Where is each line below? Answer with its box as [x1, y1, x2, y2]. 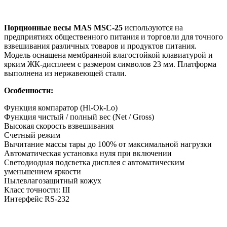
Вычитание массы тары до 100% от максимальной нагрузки [4, 139, 212, 148]
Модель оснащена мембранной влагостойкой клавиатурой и [4, 50, 213, 59]
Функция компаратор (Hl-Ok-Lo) [4, 103, 118, 112]
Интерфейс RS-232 [4, 194, 69, 203]
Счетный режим [4, 130, 60, 139]
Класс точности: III [4, 185, 70, 194]
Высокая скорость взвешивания [4, 121, 113, 130]
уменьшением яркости [4, 167, 81, 176]
